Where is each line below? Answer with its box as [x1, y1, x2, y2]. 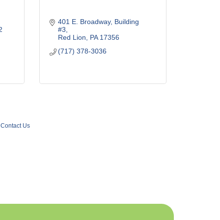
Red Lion [58, 33, 86, 41]
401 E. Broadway [58, 18, 111, 26]
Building [114, 18, 139, 26]
